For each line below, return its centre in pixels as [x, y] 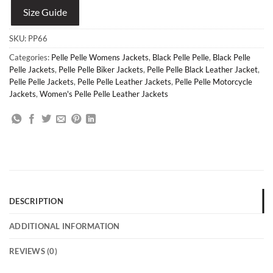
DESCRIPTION [36, 201]
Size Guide [45, 12]
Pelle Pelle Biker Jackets [101, 69]
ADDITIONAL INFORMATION [65, 226]
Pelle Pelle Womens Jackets [100, 57]
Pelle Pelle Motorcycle [214, 81]
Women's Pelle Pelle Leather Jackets [104, 94]
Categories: [30, 57]
